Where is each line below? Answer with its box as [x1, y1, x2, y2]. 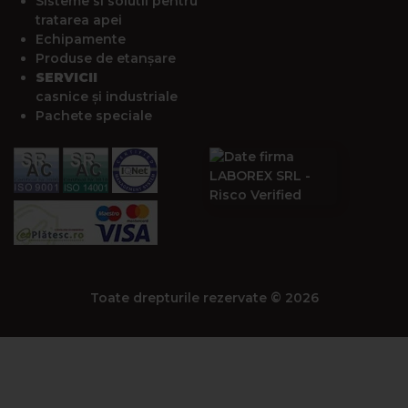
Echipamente [36, 31, 126, 48]
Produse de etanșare [36, 50, 176, 67]
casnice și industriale [36, 88, 178, 106]
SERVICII [36, 69, 97, 87]
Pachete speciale [36, 107, 152, 125]
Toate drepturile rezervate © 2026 [89, 290, 319, 307]
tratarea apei [36, 12, 122, 29]
